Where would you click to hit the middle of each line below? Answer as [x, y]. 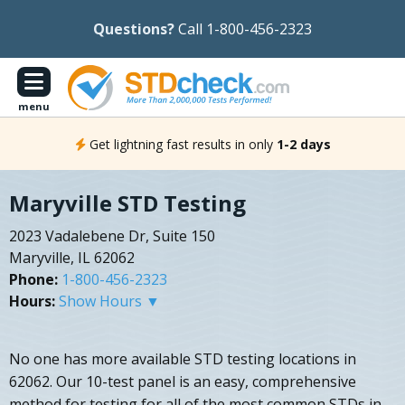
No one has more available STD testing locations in [183, 359]
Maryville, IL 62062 [72, 258]
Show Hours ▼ [109, 301]
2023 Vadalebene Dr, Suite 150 [112, 236]
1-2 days [303, 144]
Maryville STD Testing [127, 203]
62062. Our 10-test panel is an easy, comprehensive [183, 382]
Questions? [134, 29]
